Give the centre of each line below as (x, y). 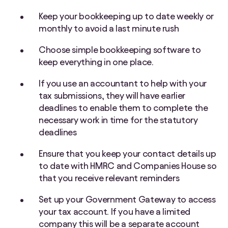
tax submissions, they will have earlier (112, 96)
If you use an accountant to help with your (123, 83)
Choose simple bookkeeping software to (120, 50)
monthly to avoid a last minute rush (109, 28)
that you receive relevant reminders (109, 178)
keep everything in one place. (96, 62)
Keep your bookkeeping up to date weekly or (126, 16)
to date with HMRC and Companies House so (128, 166)
